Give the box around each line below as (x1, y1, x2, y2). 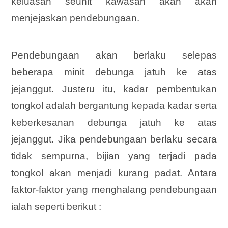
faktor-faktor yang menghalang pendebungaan (11, 184, 217, 195)
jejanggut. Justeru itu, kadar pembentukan (11, 83, 217, 95)
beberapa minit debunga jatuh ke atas (11, 67, 217, 78)
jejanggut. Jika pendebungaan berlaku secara (11, 134, 217, 145)
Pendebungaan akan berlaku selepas (11, 50, 217, 61)
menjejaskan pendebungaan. (11, 13, 140, 24)
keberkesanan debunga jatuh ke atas (11, 117, 217, 128)
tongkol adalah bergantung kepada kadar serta (11, 100, 217, 111)
